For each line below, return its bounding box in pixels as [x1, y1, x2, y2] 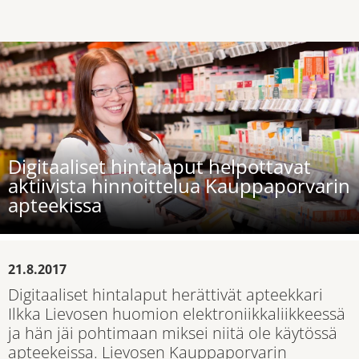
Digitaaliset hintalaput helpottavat [8, 153, 311, 179]
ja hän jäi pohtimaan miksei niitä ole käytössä [8, 322, 337, 344]
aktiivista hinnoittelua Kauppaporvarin [8, 172, 350, 199]
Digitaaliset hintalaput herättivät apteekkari [8, 284, 323, 305]
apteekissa [8, 192, 102, 218]
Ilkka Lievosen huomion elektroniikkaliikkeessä [8, 303, 345, 325]
